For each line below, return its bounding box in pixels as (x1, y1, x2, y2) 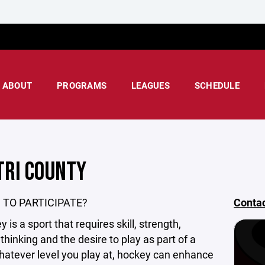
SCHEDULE (194, 79, 240, 91)
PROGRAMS (57, 79, 106, 91)
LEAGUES (131, 79, 170, 91)
